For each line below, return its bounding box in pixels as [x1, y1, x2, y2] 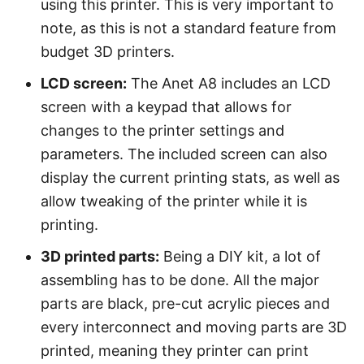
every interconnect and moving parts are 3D [41, 318, 347, 336]
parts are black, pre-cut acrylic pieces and [41, 295, 330, 312]
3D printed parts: [41, 248, 159, 265]
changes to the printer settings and [41, 122, 284, 139]
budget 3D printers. [41, 43, 175, 60]
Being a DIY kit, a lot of [159, 248, 321, 265]
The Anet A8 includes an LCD [127, 75, 331, 92]
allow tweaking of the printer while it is [41, 193, 307, 210]
